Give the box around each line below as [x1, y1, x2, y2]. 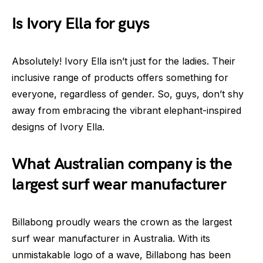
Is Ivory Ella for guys [12, 14, 150, 33]
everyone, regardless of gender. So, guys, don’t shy [12, 87, 244, 100]
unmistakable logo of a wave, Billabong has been [12, 248, 231, 261]
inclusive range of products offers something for [12, 71, 228, 83]
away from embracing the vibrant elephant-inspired [12, 104, 241, 116]
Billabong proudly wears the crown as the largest [12, 215, 232, 228]
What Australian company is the [12, 154, 232, 174]
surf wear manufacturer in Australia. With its [12, 232, 210, 244]
